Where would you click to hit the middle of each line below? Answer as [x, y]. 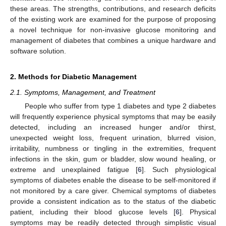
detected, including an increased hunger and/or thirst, [113, 127]
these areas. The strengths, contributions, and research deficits [113, 8]
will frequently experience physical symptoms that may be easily [113, 117]
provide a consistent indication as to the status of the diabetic [113, 201]
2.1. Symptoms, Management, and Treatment [83, 92]
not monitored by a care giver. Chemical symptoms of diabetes [113, 191]
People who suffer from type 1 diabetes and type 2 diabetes [120, 106]
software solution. [38, 51]
